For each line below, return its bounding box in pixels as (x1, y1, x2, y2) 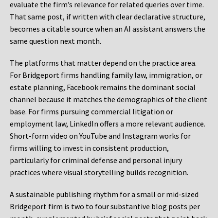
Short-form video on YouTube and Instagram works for (10, 131, 191, 141)
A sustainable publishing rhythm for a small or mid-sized (10, 189, 199, 200)
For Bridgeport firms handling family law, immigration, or (10, 70, 202, 80)
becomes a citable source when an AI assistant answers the (10, 24, 205, 34)
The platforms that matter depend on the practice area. (10, 58, 197, 68)
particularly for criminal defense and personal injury (10, 155, 182, 165)
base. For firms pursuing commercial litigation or (10, 107, 173, 117)
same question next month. (10, 36, 101, 46)
